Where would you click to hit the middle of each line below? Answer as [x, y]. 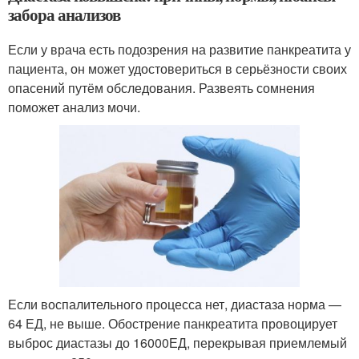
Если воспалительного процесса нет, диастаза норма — [175, 304]
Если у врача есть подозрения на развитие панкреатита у [179, 49]
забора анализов [65, 14]
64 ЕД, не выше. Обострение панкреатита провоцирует [173, 323]
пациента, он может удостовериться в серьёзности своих [177, 68]
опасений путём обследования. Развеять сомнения [161, 87]
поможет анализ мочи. [74, 107]
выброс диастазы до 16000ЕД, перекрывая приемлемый [177, 342]
